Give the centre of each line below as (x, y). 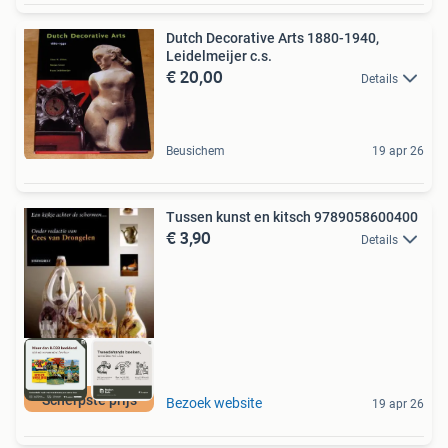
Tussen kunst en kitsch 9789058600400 (292, 217)
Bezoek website (214, 402)
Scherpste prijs (89, 399)
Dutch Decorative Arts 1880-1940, (272, 38)
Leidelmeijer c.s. (219, 56)
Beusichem (195, 151)
